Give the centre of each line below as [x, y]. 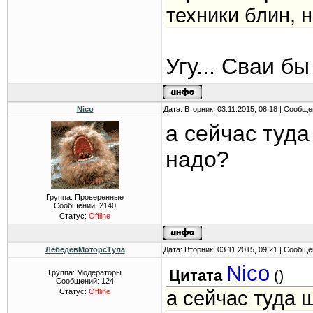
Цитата [196, 276]
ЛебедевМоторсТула [85, 249]
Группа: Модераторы [85, 272]
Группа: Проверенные [85, 197]
